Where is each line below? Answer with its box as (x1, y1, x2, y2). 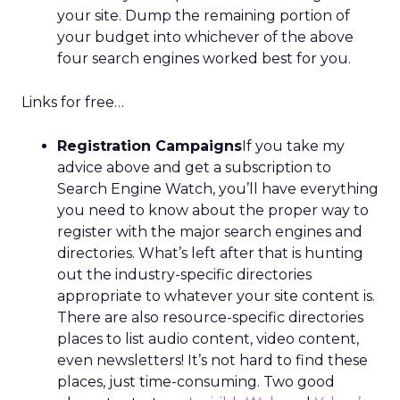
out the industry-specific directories (57, 266, 312, 283)
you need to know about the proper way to (57, 202, 369, 219)
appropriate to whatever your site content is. (57, 287, 375, 304)
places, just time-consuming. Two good (57, 373, 335, 390)
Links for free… (21, 94, 124, 111)
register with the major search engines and (57, 223, 362, 240)
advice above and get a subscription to (57, 159, 331, 176)
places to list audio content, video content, (57, 330, 359, 347)
